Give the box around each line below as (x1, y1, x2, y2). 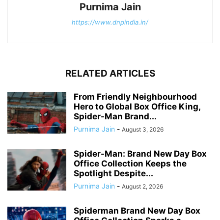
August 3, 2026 (122, 125, 164, 133)
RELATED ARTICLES (65, 67, 155, 79)
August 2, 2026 (122, 182, 163, 190)
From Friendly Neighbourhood (74, 91, 197, 102)
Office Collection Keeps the (74, 158, 187, 168)
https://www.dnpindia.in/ (72, 18, 148, 26)
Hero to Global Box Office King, (74, 101, 200, 111)
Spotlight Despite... (74, 168, 153, 178)
